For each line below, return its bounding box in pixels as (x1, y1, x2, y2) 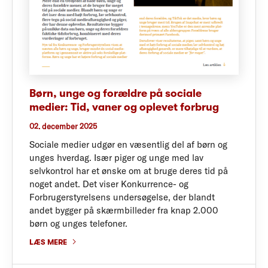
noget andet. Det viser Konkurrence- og (29, 178, 188, 190)
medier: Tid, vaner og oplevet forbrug (29, 101, 219, 114)
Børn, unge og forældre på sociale (29, 87, 202, 100)
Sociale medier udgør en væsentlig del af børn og (29, 138, 227, 150)
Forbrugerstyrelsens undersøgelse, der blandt (29, 191, 215, 203)
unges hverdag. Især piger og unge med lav (29, 151, 203, 163)
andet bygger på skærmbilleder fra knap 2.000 (29, 204, 218, 216)
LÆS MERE (29, 237, 67, 246)
